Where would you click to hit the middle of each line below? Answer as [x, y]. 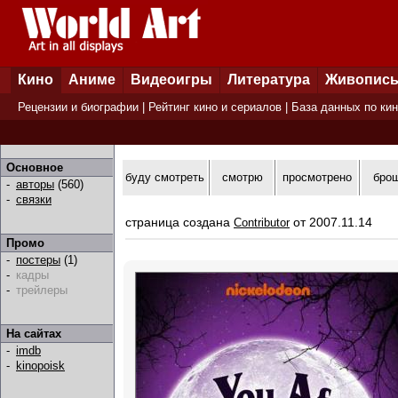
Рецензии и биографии [78, 107]
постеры [38, 260]
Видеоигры [171, 80]
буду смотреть [165, 177]
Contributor [262, 223]
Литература [269, 80]
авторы [35, 184]
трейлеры [42, 290]
